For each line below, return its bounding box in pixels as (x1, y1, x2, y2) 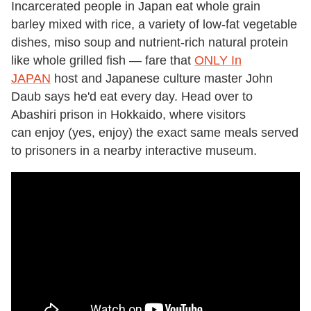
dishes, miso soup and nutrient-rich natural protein (11, 35, 288, 49)
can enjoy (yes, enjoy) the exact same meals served (11, 125, 299, 140)
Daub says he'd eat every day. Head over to (11, 89, 253, 103)
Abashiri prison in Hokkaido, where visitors (11, 107, 246, 121)
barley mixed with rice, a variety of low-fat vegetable (11, 17, 297, 31)
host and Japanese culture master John (51, 71, 273, 85)
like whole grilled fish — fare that (11, 53, 194, 67)
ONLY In (194, 53, 242, 67)
